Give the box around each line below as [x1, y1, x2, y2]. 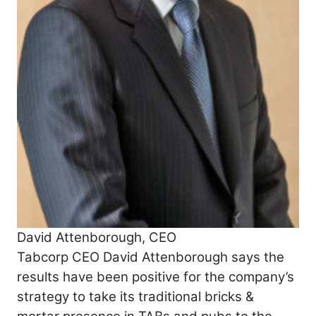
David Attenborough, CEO [17, 229, 176, 245]
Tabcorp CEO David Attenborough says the [17, 248, 284, 265]
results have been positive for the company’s [17, 268, 294, 285]
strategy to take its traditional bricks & [17, 288, 254, 305]
